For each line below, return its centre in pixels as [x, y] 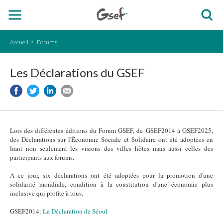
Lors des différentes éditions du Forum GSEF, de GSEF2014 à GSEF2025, [111, 130]
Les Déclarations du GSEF [77, 72]
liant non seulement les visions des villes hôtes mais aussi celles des [111, 148]
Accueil [19, 42]
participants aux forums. [42, 157]
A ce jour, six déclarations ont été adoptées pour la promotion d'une [111, 175]
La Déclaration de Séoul [75, 211]
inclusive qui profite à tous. [47, 193]
